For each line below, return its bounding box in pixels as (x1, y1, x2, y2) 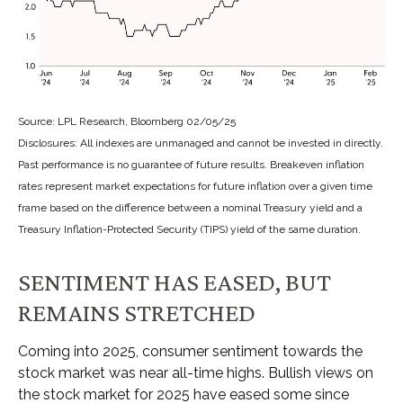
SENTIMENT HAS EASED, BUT (18, 267, 331, 297)
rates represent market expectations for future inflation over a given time (18, 180, 372, 193)
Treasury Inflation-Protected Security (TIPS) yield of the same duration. (18, 223, 361, 237)
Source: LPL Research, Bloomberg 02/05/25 (18, 115, 236, 129)
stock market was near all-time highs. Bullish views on (18, 364, 373, 382)
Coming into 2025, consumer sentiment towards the (18, 343, 363, 361)
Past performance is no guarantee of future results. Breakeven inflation (18, 158, 364, 172)
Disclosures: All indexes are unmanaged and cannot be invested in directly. (18, 137, 383, 150)
